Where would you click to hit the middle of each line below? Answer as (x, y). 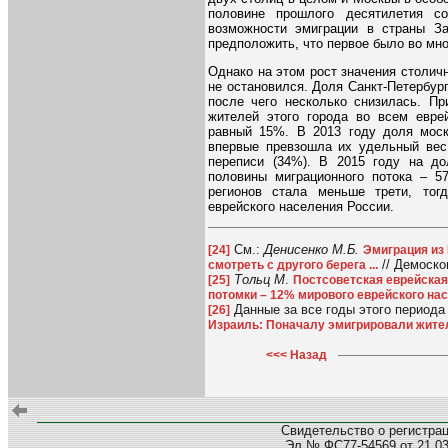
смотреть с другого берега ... (293, 264)
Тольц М (259, 279)
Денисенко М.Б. (311, 249)
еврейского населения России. (301, 207)
